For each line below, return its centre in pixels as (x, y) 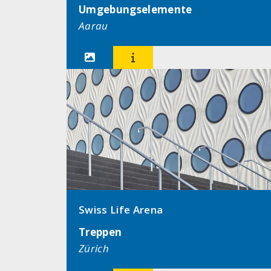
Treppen (100, 232)
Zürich (94, 248)
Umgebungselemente (135, 9)
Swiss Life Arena (121, 210)
